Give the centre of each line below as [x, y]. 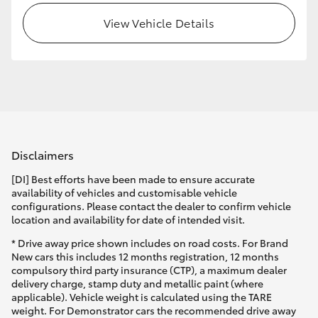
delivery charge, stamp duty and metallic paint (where [137, 284]
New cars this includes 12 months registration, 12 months [145, 257]
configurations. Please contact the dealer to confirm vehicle [151, 206]
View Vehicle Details [159, 22]
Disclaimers [43, 154]
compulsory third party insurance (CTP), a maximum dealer [149, 270]
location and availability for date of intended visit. [128, 220]
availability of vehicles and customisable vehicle [124, 193]
